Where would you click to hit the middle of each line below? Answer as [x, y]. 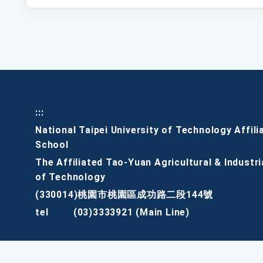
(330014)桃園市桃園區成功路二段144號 [124, 195]
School [52, 145]
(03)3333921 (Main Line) [131, 213]
